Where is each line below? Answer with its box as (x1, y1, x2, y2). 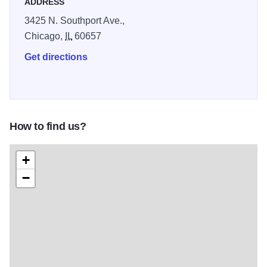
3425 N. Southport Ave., (24, 15, 125, 26)
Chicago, (24, 31, 65, 42)
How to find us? (10, 120, 86, 133)
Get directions (24, 52, 88, 63)
